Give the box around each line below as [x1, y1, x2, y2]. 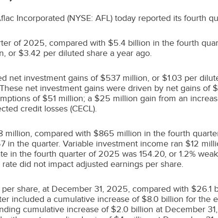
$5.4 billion [108, 38, 150, 48]
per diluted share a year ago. [41, 48, 152, 58]
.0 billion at [122, 204, 165, 214]
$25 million [94, 93, 138, 103]
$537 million [100, 73, 147, 83]
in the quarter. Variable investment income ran [5, 139, 185, 148]
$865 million [93, 128, 142, 138]
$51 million [42, 93, 83, 103]
